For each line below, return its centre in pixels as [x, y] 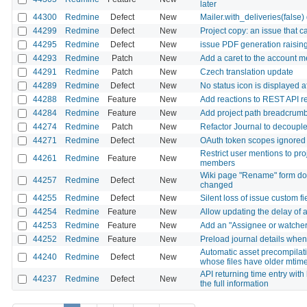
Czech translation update [247, 72]
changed [217, 185]
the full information [234, 283]
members [218, 163]
